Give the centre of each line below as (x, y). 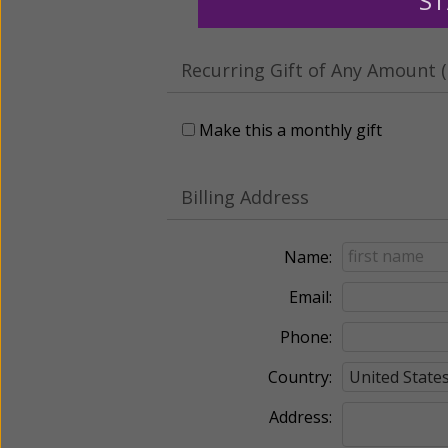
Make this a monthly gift (290, 129)
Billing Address (245, 196)
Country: (300, 376)
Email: (310, 296)
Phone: (306, 336)
